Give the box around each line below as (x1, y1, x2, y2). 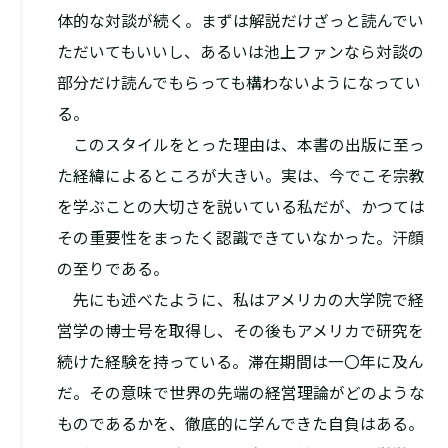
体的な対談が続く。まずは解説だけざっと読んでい (56, 11, 424, 31)
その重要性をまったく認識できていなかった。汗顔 (56, 228, 424, 248)
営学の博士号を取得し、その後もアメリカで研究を (56, 321, 424, 341)
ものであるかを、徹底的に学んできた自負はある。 (56, 414, 424, 434)
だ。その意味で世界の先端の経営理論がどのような (56, 383, 425, 403)
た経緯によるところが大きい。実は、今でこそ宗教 (56, 166, 425, 186)
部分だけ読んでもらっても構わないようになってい (56, 73, 421, 93)
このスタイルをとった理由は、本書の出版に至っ (56, 135, 425, 155)
